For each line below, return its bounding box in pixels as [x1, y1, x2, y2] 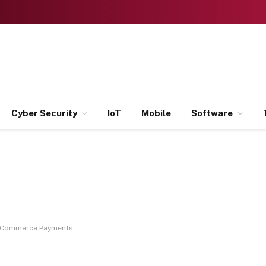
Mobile [141, 108, 171, 118]
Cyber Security [11, 108, 77, 118]
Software [191, 108, 233, 118]
